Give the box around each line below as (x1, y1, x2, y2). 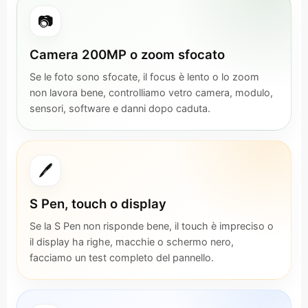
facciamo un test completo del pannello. (30, 252, 214, 263)
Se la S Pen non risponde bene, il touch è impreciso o (30, 220, 274, 232)
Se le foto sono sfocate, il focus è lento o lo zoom (30, 71, 259, 82)
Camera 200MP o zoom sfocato (30, 47, 225, 62)
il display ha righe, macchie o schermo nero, (30, 236, 234, 247)
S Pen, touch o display (30, 196, 166, 211)
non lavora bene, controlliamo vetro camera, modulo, (30, 87, 273, 98)
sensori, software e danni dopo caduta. (30, 102, 210, 114)
